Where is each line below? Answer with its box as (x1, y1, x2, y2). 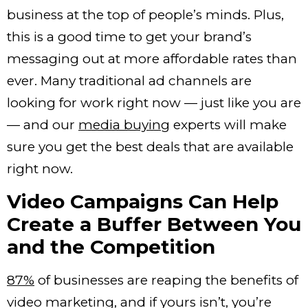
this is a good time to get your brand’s (7, 29, 252, 45)
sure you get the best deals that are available (7, 139, 294, 155)
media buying (78, 117, 170, 133)
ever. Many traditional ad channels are (7, 73, 252, 89)
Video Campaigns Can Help (7, 189, 278, 213)
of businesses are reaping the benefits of (34, 272, 298, 288)
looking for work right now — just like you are (7, 95, 301, 111)
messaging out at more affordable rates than (7, 51, 297, 67)
